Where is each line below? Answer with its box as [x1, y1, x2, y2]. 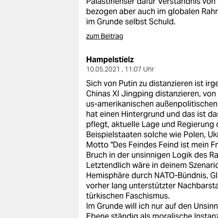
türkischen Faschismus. [86, 191, 170, 201]
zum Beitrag [86, 32, 123, 40]
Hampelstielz [86, 54, 134, 65]
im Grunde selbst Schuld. [86, 17, 176, 27]
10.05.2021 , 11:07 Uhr [86, 65, 154, 73]
